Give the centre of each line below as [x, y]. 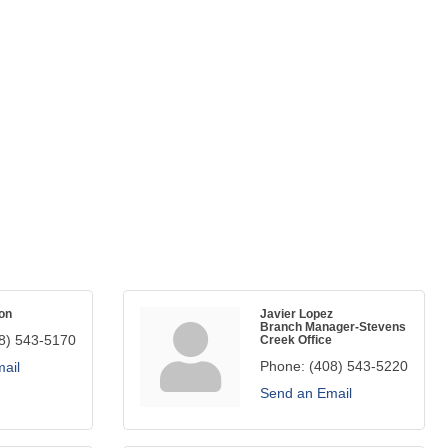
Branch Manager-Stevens [333, 326]
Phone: [282, 366]
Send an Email [306, 393]
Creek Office [296, 339]
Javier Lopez [296, 313]
